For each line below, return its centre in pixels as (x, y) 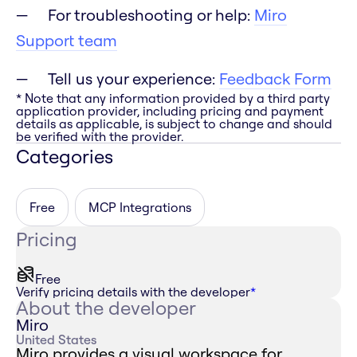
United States (56, 340)
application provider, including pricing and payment (170, 111)
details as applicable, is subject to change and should (174, 124)
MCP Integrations (140, 208)
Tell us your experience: (133, 79)
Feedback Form (275, 79)
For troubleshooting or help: (151, 15)
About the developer (106, 308)
